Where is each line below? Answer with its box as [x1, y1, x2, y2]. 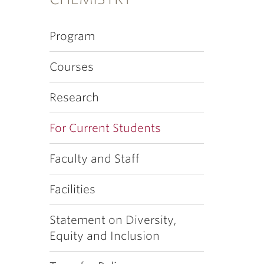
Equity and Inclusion [49, 229, 160, 243]
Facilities [49, 183, 95, 196]
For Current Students [49, 121, 161, 135]
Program [49, 29, 95, 43]
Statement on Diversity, [49, 213, 177, 227]
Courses [49, 60, 94, 74]
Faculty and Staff [49, 152, 140, 166]
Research [49, 91, 99, 104]
